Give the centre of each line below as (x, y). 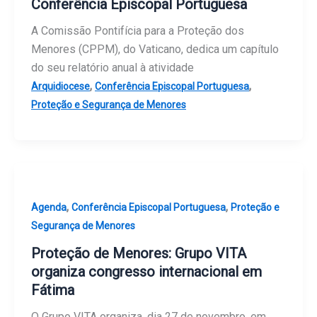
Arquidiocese (60, 87)
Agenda (49, 208)
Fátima (53, 290)
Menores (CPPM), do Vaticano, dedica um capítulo (155, 50)
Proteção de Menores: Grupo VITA (139, 253)
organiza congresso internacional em (146, 271)
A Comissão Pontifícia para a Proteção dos (138, 31)
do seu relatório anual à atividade (113, 68)
